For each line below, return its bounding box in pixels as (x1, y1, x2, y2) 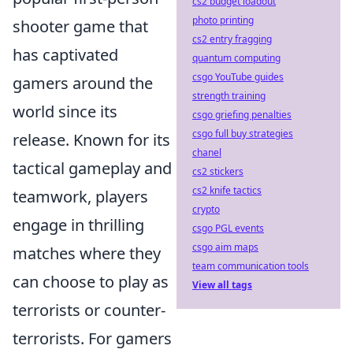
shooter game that (13, 16, 148, 37)
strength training (192, 89, 266, 102)
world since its (13, 101, 117, 122)
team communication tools (192, 259, 309, 273)
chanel (192, 146, 221, 159)
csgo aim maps (192, 240, 258, 254)
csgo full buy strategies (192, 127, 293, 140)
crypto (192, 203, 220, 216)
